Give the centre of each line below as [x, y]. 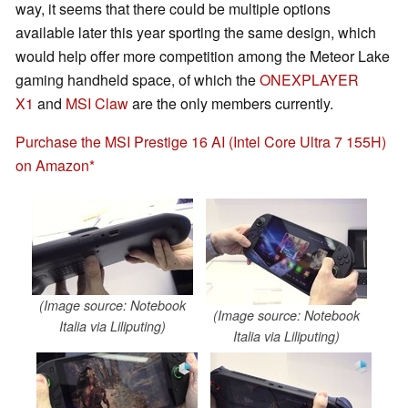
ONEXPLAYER [309, 80]
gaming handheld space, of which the [138, 80]
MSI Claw [97, 104]
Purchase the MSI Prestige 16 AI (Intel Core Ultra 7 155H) [201, 142]
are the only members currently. [231, 104]
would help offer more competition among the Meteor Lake [203, 56]
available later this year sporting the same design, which [196, 33]
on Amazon [52, 166]
